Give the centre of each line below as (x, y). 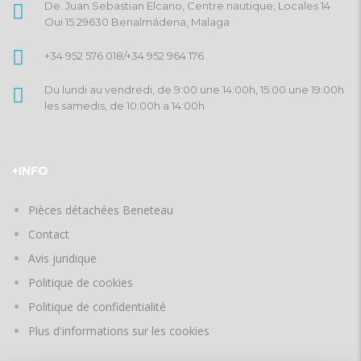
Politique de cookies (81, 282)
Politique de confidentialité (97, 307)
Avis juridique (62, 258)
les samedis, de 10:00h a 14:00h (124, 106)
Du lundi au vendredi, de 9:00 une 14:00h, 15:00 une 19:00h (194, 89)
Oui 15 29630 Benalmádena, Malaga (137, 22)
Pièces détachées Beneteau (101, 210)
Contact (49, 234)
